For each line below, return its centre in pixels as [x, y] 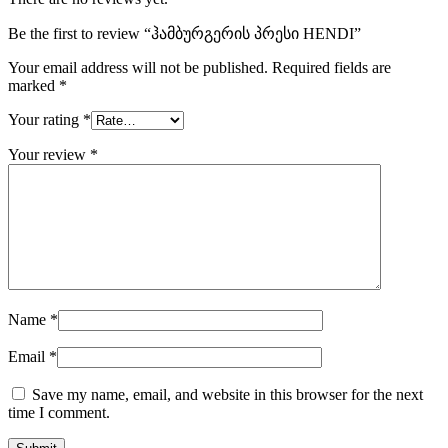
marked [33, 86]
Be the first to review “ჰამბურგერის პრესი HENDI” [184, 34]
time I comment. [59, 413]
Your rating [45, 120]
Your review [49, 155]
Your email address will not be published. [138, 68]
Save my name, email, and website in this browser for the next [227, 395]
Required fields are [331, 68]
